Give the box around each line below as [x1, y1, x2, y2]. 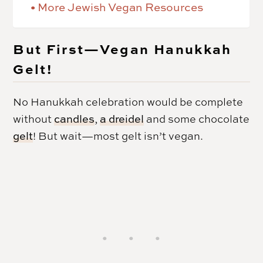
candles [54, 112, 95, 127]
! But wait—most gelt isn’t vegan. [33, 129, 204, 143]
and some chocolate [144, 112, 250, 126]
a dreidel [100, 112, 144, 127]
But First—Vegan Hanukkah [13, 39, 232, 59]
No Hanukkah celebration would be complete [13, 95, 244, 109]
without [13, 112, 55, 126]
